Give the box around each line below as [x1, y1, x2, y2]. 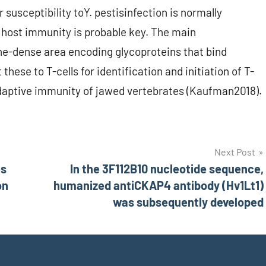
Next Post [214, 146, 255, 158]
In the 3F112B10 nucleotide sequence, [70, 161, 264, 176]
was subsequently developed [113, 195, 264, 210]
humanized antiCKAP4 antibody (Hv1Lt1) [53, 178, 264, 193]
